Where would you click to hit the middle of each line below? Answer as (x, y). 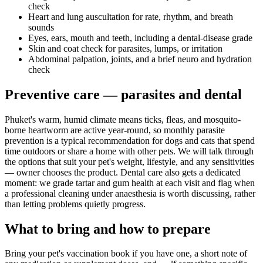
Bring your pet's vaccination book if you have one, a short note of (126, 254)
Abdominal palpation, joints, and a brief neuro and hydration (140, 59)
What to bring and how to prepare (108, 229)
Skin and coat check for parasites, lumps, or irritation (125, 48)
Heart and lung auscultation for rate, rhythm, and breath (131, 16)
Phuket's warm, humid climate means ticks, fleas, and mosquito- (123, 119)
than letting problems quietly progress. (75, 204)
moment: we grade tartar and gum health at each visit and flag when (130, 183)
